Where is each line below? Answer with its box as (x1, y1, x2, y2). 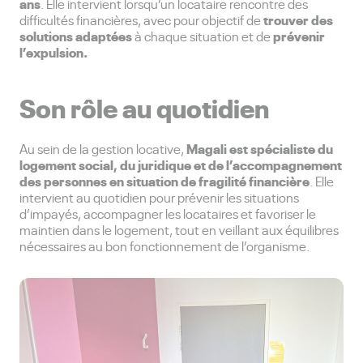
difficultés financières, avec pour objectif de (19, 11, 261, 29)
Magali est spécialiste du (186, 139, 333, 158)
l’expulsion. (19, 42, 88, 62)
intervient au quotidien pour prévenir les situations (19, 188, 299, 207)
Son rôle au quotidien (19, 88, 269, 126)
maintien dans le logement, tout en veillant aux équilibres (19, 220, 339, 239)
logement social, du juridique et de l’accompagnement (19, 155, 342, 174)
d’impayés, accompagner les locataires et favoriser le (19, 204, 316, 223)
